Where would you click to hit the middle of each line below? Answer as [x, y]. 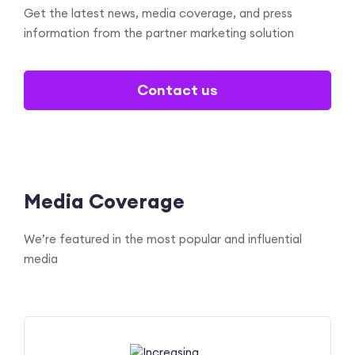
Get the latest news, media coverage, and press [158, 13]
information [57, 33]
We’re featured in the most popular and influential [163, 239]
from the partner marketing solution [192, 33]
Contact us [177, 90]
